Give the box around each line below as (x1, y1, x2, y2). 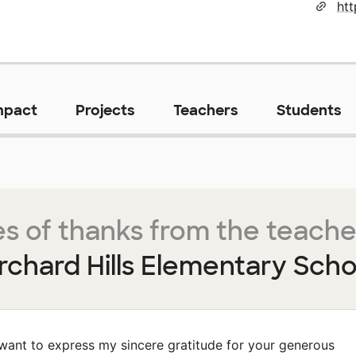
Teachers (172, 100, 238, 120)
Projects (75, 100, 135, 120)
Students (276, 100, 342, 120)
